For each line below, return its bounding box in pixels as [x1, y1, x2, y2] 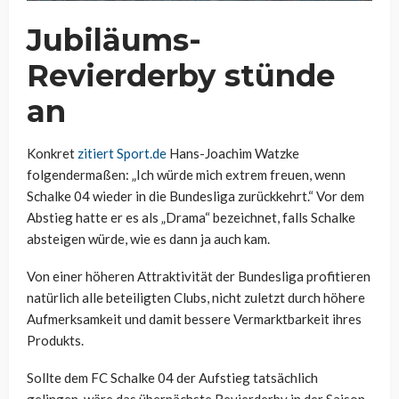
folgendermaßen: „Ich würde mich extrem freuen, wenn [27, 167, 346, 183]
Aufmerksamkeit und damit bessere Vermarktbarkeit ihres [27, 311, 362, 328]
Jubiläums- [27, 21, 201, 60]
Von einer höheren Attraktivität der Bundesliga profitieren [27, 268, 370, 285]
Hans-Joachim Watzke [167, 145, 299, 162]
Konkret [27, 145, 77, 162]
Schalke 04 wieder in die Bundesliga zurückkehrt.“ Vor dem [27, 188, 364, 205]
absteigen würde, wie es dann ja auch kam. [27, 231, 270, 248]
